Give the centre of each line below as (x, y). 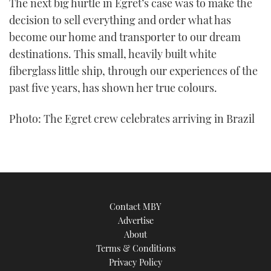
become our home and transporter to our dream (125, 37)
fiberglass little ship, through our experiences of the (133, 70)
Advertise (135, 220)
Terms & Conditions (135, 248)
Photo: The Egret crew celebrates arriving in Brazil (132, 119)
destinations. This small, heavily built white (113, 54)
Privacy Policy (135, 262)
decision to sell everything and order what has (120, 20)
